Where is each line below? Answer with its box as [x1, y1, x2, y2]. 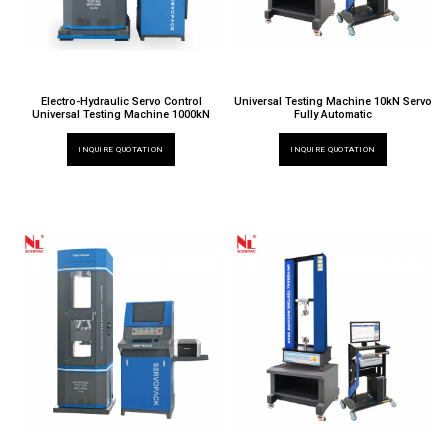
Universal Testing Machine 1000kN [32, 107, 211, 121]
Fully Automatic [294, 107, 373, 121]
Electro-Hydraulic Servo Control [40, 94, 202, 108]
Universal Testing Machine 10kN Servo [234, 94, 433, 108]
